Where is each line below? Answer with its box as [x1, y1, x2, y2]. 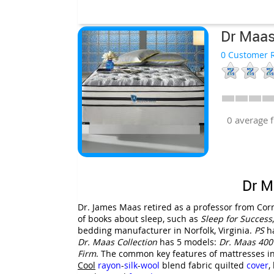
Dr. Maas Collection [78, 235, 157, 248]
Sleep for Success [201, 212, 272, 224]
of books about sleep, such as [78, 212, 201, 224]
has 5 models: [157, 235, 219, 248]
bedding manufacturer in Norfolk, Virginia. [78, 224, 254, 236]
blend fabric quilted [160, 259, 246, 271]
